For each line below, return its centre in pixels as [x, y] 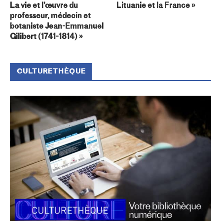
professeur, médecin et [50, 16]
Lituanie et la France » [156, 6]
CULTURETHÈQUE [51, 72]
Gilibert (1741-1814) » [46, 37]
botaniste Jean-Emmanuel [57, 27]
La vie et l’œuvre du [44, 6]
